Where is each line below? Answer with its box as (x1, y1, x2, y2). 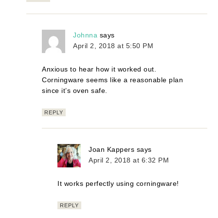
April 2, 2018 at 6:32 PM (89, 156, 169, 164)
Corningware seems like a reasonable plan (42, 75, 183, 84)
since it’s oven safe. (42, 86, 108, 94)
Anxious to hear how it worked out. (42, 65, 157, 73)
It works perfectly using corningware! (57, 179, 179, 187)
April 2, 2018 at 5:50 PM (73, 41, 154, 50)
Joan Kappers (89, 145, 135, 153)
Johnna (73, 31, 98, 39)
